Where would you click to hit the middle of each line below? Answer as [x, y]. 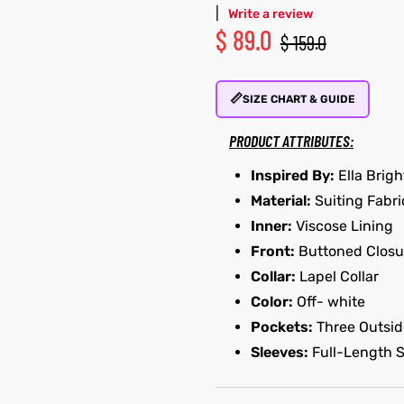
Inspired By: [292, 175]
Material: [280, 200]
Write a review [270, 14]
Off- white [329, 301]
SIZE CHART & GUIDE [298, 99]
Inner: [271, 225]
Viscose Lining [342, 225]
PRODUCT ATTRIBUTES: [291, 141]
